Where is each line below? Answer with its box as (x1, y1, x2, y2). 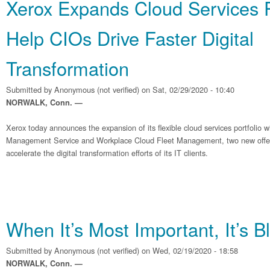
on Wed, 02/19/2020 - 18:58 (139, 245, 238, 256)
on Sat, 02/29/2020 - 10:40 (139, 84, 234, 95)
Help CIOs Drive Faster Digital (6, 25, 254, 51)
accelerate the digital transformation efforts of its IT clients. (6, 147, 208, 159)
